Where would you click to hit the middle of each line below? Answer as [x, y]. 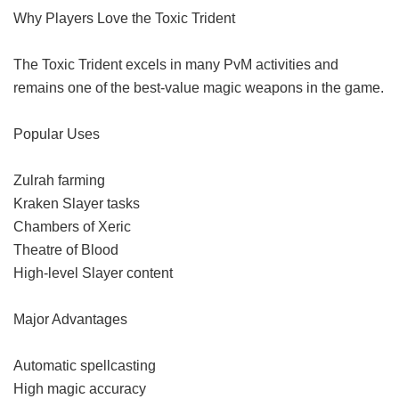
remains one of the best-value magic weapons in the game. [199, 88]
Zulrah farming [59, 180]
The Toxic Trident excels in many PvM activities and [176, 65]
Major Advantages [70, 319]
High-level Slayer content [93, 273]
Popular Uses [57, 134]
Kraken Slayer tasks [77, 204]
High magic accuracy [80, 389]
